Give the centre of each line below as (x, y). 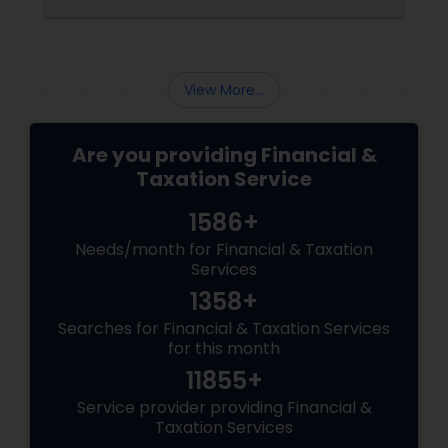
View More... (224, 90)
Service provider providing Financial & (224, 408)
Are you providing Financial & (224, 155)
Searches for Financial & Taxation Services (224, 329)
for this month (224, 349)
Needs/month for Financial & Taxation (224, 250)
